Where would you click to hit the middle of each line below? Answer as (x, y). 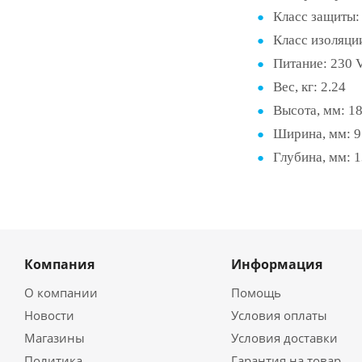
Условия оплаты (279, 315)
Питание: (302, 63)
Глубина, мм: (314, 157)
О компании (61, 293)
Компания (59, 264)
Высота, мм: (311, 110)
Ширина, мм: (314, 134)
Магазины (55, 338)
